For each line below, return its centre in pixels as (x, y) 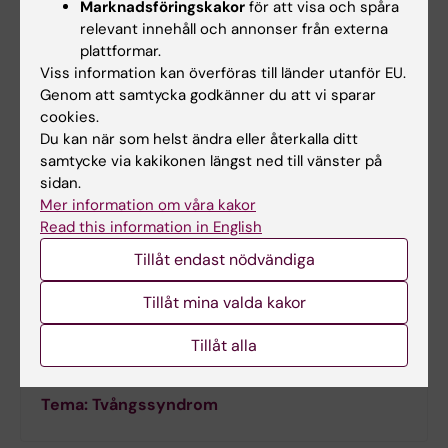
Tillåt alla (224, 345)
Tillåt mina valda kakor (224, 302)
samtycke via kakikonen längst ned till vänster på (211, 161)
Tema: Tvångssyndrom (129, 404)
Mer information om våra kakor (148, 205)
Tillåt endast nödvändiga (224, 259)
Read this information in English (151, 227)
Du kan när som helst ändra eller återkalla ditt (199, 139)
